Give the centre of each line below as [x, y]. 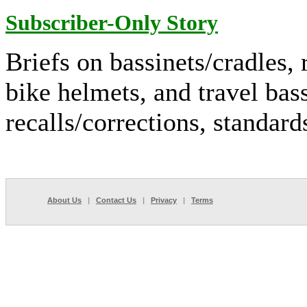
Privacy [164, 200]
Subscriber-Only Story [112, 22]
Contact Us [116, 200]
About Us [64, 200]
